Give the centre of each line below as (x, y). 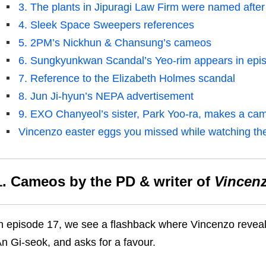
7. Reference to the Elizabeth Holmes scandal (126, 79)
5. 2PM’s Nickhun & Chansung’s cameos (115, 43)
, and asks (73, 243)
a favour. (133, 243)
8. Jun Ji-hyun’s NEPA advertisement (106, 96)
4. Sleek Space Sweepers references (106, 25)
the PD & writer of (150, 182)
